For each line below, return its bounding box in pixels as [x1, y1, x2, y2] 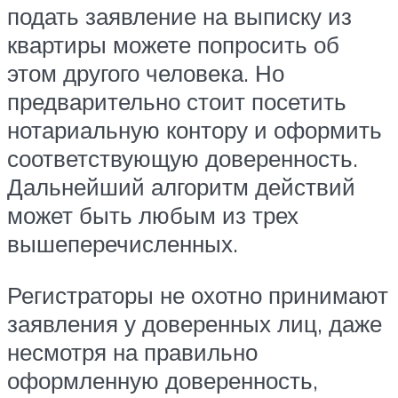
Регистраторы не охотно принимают [7, 280, 388, 309]
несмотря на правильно [7, 337, 258, 366]
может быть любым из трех [7, 201, 298, 230]
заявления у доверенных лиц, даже [7, 308, 382, 338]
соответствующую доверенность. [7, 144, 358, 173]
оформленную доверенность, [7, 365, 318, 394]
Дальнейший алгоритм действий [7, 172, 355, 202]
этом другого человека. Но [7, 59, 284, 88]
